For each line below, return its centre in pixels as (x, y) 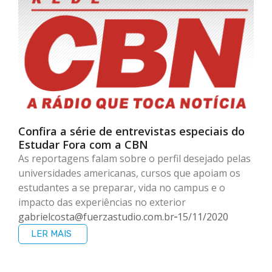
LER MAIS (51, 234)
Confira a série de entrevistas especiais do (131, 131)
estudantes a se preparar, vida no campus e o (122, 188)
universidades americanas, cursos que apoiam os (129, 173)
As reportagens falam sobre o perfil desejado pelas (134, 159)
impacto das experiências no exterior (102, 202)
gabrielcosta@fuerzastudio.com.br (96, 217)
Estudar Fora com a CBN (83, 145)
